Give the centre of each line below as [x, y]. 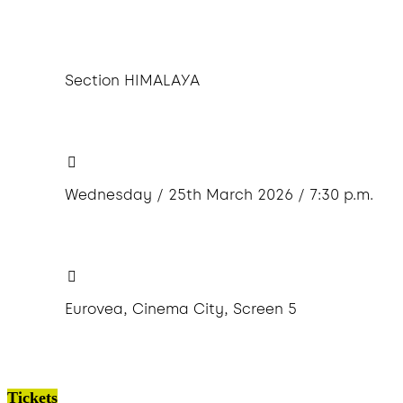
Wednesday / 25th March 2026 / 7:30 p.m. [219, 195]
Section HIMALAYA [132, 81]
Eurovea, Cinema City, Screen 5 [181, 309]
